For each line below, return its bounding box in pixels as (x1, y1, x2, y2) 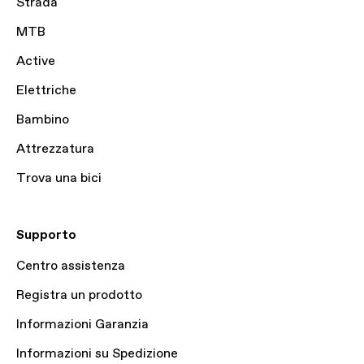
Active (16, 53, 55, 70)
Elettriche (16, 82, 76, 99)
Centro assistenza (16, 258, 125, 275)
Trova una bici (16, 170, 102, 187)
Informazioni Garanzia (16, 316, 149, 333)
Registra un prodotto (16, 287, 142, 304)
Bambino (16, 111, 69, 128)
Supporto (16, 227, 76, 244)
